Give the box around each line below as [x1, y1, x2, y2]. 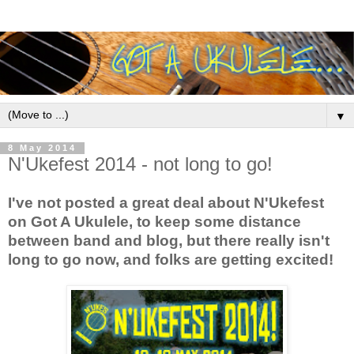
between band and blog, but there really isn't [8, 232, 330, 250]
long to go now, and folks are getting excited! [8, 251, 333, 269]
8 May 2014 [8, 143, 77, 153]
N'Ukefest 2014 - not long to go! [8, 153, 273, 175]
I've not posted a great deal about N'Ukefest [8, 194, 324, 212]
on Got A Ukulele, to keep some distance [8, 213, 301, 231]
